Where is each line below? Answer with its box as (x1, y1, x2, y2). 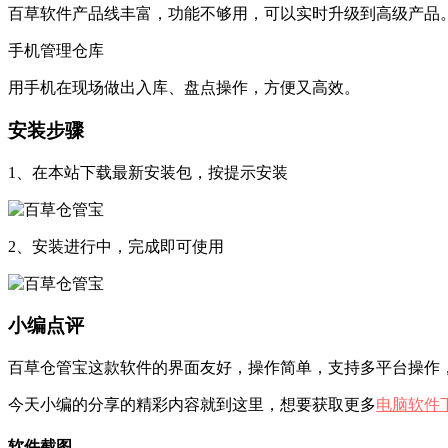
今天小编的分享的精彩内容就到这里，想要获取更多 (8, 396, 376, 414)
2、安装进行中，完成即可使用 (8, 237, 224, 255)
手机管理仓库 (8, 42, 104, 60)
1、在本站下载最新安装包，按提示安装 (8, 163, 288, 181)
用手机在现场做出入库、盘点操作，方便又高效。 (8, 79, 360, 97)
